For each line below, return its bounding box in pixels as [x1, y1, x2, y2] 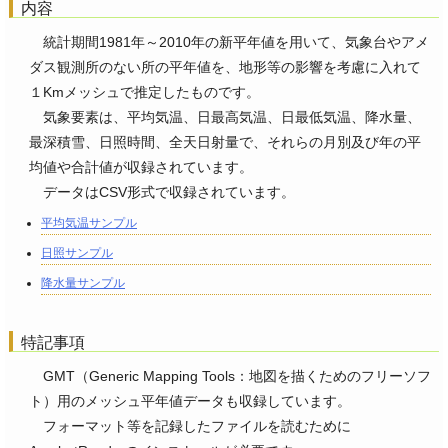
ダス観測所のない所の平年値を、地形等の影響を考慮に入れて [29, 59, 421, 76]
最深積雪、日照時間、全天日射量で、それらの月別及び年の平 [29, 134, 421, 151]
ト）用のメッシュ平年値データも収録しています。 [29, 393, 351, 410]
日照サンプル [41, 246, 113, 261]
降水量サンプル [41, 276, 125, 291]
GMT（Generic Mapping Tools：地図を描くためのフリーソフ [43, 368, 431, 385]
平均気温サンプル [41, 216, 137, 231]
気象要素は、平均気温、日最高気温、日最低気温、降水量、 [29, 109, 421, 126]
